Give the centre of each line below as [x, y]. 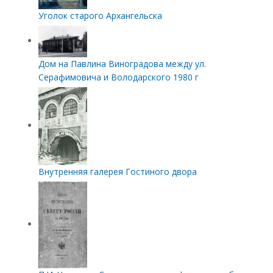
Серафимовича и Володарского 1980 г [118, 77]
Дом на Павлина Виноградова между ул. [122, 64]
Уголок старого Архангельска [100, 16]
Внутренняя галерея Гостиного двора [117, 172]
